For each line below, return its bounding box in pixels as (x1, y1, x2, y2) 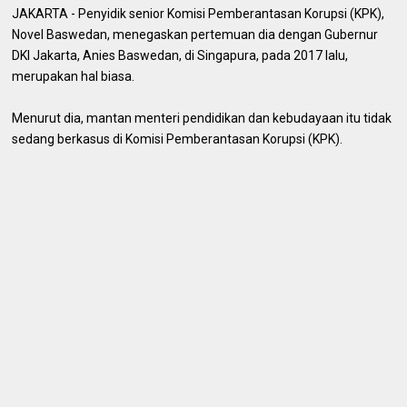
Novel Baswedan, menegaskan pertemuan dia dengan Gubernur (12, 26, 379, 42)
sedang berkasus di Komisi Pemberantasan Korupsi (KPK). (12, 131, 343, 146)
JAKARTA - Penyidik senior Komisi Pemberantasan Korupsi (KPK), (12, 5, 385, 21)
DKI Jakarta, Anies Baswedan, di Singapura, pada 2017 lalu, (12, 47, 349, 63)
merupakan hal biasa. (12, 68, 135, 84)
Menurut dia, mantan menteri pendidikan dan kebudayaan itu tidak (12, 110, 392, 125)
